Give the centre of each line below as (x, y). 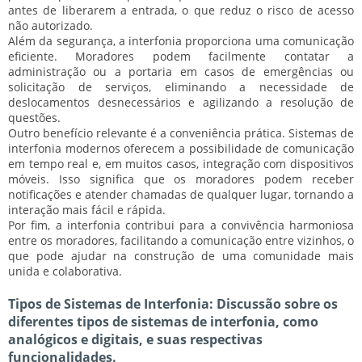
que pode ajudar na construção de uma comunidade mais (181, 255)
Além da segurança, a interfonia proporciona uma (145, 40)
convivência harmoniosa (287, 225)
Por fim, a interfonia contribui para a (115, 225)
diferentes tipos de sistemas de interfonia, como (163, 321)
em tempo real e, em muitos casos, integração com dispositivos (181, 163)
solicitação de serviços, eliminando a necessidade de (181, 86)
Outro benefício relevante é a (89, 133)
